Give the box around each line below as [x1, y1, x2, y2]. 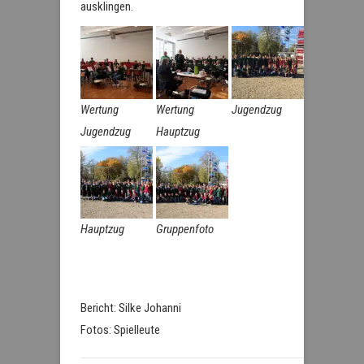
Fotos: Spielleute [80, 322, 160, 337]
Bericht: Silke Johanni [80, 300, 181, 315]
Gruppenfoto [156, 221, 214, 236]
